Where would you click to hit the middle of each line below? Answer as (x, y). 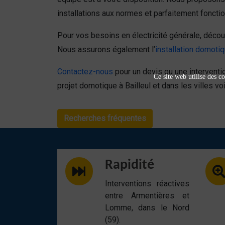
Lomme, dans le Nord (147, 208)
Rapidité (129, 165)
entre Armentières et (147, 196)
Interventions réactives (147, 184)
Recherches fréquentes (105, 118)
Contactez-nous (85, 72)
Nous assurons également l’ (106, 49)
